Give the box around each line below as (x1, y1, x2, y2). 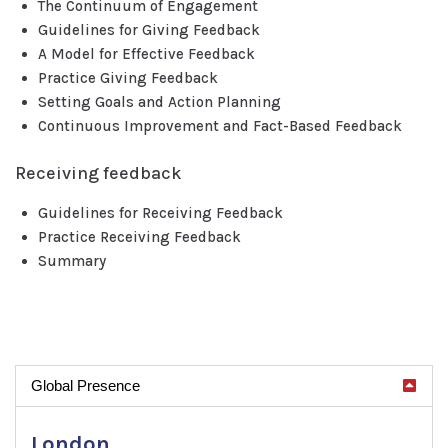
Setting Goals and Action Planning (37, 93, 281, 111)
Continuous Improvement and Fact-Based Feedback (37, 117, 402, 135)
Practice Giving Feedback (37, 69, 218, 87)
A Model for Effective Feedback (37, 45, 255, 63)
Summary (37, 251, 106, 270)
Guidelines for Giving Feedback (37, 21, 260, 39)
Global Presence (31, 377, 140, 394)
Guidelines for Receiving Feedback (37, 203, 283, 222)
